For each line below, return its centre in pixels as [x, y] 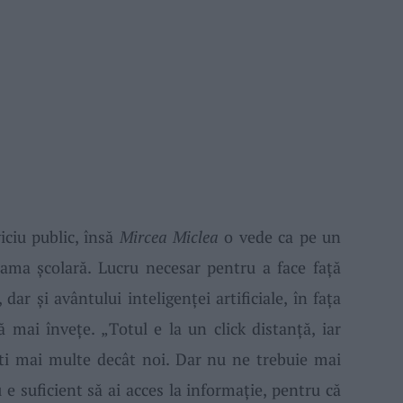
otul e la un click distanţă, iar [230, 328]
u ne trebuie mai [279, 358]
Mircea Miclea [169, 236]
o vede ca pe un [280, 236]
